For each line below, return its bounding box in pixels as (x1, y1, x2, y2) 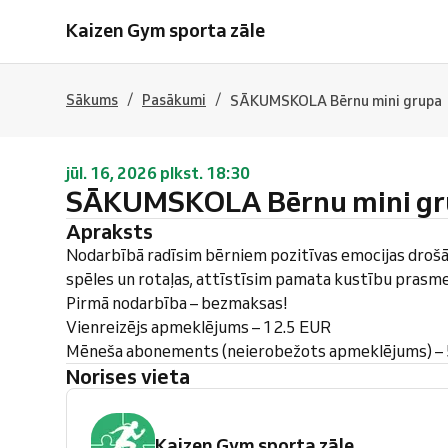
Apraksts (81, 218, 153, 244)
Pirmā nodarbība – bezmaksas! (66, 293, 288, 313)
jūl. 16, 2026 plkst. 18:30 (66, 163, 250, 183)
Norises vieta (80, 363, 190, 389)
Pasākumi (142, 91, 206, 109)
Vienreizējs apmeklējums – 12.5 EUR (66, 317, 331, 337)
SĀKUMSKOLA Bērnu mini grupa (230, 92, 442, 110)
